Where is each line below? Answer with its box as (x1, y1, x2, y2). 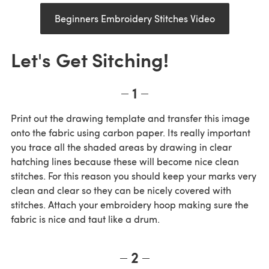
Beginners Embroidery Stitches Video (54, 12, 215, 25)
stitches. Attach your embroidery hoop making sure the (11, 198, 249, 211)
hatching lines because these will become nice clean (11, 155, 239, 168)
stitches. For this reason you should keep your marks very (11, 169, 256, 183)
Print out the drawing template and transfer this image (11, 112, 250, 125)
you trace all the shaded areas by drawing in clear (11, 141, 232, 154)
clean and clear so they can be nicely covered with (11, 184, 231, 197)
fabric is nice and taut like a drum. (11, 213, 160, 226)
